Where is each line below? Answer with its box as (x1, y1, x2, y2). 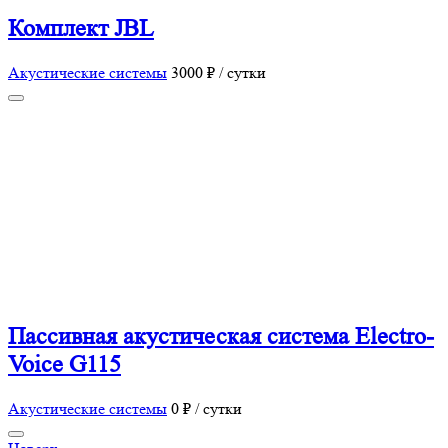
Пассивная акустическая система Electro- (8, 322, 434, 350)
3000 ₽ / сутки (171, 63, 266, 83)
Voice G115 (8, 350, 121, 378)
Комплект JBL (8, 15, 154, 43)
